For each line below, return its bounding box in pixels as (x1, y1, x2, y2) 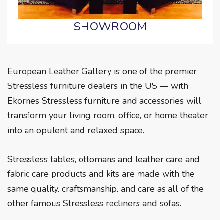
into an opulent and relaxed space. (7, 124, 144, 137)
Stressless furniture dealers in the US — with (7, 80, 188, 92)
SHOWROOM (73, 19, 147, 35)
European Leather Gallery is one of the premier (7, 65, 197, 78)
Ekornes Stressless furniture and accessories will (7, 95, 201, 107)
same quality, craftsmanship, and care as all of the (7, 182, 204, 194)
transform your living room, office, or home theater (7, 110, 208, 122)
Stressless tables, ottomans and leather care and (7, 153, 200, 165)
